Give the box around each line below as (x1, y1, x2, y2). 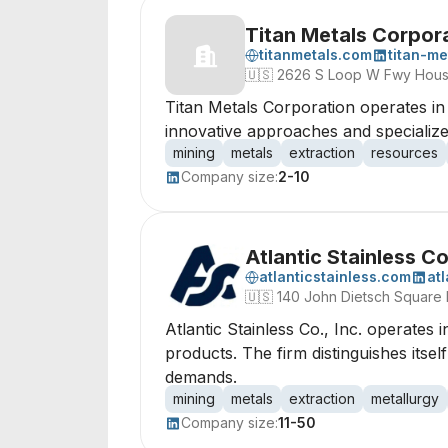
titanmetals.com (259, 46, 372, 63)
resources (371, 144, 438, 161)
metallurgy (371, 390, 439, 407)
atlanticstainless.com (259, 268, 411, 285)
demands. (165, 367, 237, 387)
